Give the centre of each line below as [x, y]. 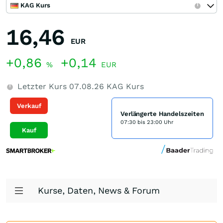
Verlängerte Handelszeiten [162, 114]
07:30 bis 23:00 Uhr [147, 122]
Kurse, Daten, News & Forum [99, 190]
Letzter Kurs [42, 86]
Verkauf [29, 106]
